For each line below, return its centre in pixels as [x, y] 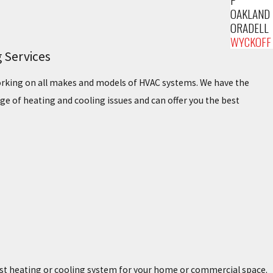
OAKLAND [250, 13]
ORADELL [250, 27]
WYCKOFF [251, 41]
